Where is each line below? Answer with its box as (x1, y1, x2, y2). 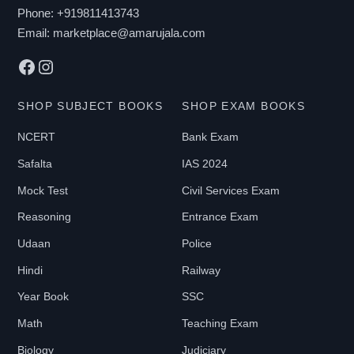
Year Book (17, 290, 70, 303)
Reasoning (17, 210, 72, 224)
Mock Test (17, 183, 69, 197)
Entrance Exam (182, 210, 259, 224)
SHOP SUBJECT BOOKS (17, 100, 164, 113)
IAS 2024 (182, 156, 228, 170)
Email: (17, 26, 54, 40)
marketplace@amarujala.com (53, 26, 206, 40)
